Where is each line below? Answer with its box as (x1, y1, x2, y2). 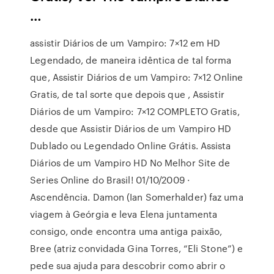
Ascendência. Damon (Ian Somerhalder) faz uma (30, 190, 243, 204)
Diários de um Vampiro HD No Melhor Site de (30, 156, 231, 169)
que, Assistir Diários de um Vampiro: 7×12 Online (30, 70, 243, 84)
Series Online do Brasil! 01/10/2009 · (30, 173, 190, 187)
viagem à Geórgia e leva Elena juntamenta (30, 207, 218, 221)
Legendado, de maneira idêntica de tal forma (30, 53, 232, 67)
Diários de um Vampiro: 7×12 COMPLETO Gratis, (30, 105, 240, 118)
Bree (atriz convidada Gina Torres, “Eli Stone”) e (30, 242, 243, 255)
